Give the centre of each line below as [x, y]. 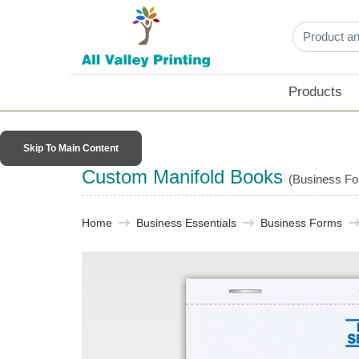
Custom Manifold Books [185, 177]
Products [316, 92]
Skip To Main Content [71, 149]
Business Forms [301, 223]
